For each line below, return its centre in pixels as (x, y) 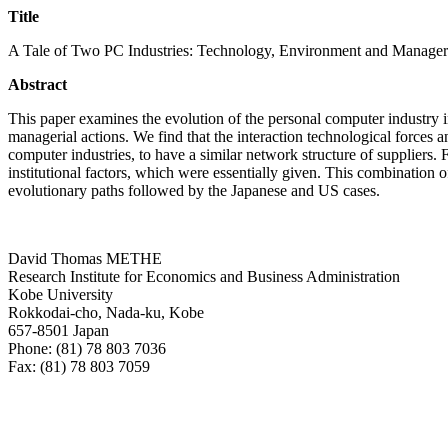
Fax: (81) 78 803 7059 (79, 366)
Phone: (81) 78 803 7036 (87, 348)
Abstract (37, 84)
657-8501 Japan (58, 330)
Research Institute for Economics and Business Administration (204, 276)
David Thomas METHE (85, 258)
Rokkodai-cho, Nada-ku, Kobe (106, 312)
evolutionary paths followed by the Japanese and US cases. (194, 190)
